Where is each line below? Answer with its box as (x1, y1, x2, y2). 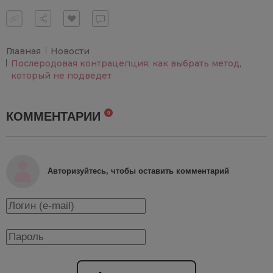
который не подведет (11, 69, 112, 81)
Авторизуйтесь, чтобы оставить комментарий (48, 166, 229, 176)
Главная (6, 45, 41, 57)
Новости (51, 45, 90, 57)
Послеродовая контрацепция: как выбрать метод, (11, 57, 241, 69)
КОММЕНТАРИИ (6, 109, 104, 123)
